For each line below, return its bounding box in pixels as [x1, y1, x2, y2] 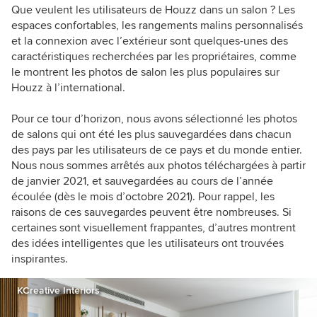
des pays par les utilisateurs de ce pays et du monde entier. [11, 143, 302, 157]
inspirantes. [11, 252, 68, 266]
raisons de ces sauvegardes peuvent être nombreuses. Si [11, 205, 292, 219]
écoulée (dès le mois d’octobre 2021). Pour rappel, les [11, 190, 275, 204]
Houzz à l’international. [11, 81, 125, 95]
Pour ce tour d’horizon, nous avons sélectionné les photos [11, 112, 297, 126]
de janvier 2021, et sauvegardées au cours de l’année [11, 174, 273, 188]
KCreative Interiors [17, 284, 100, 296]
